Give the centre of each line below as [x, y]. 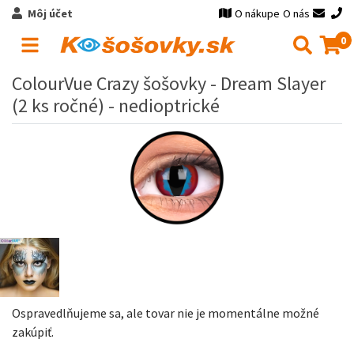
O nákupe [258, 13]
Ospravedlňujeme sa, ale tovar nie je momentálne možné [166, 313]
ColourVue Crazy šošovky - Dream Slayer [169, 83]
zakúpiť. [33, 331]
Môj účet [50, 13]
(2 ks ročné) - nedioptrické [116, 105]
